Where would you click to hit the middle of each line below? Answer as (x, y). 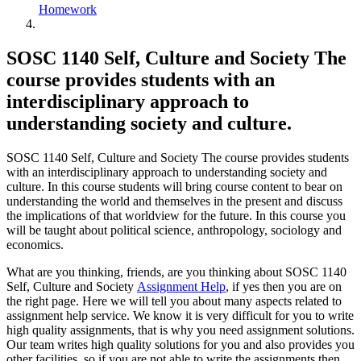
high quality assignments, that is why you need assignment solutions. (180, 330)
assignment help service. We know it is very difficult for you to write (180, 315)
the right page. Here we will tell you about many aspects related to (174, 301)
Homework (68, 9)
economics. (35, 244)
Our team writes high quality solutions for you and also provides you (180, 344)
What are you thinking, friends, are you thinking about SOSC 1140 (176, 272)
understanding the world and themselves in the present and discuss (174, 201)
